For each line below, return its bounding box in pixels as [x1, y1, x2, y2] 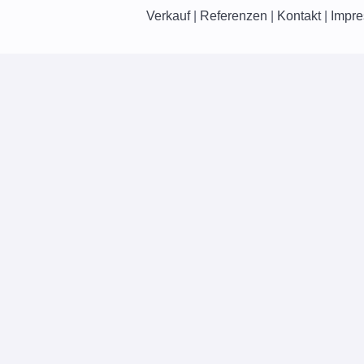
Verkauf [145, 9, 190, 23]
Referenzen [199, 9, 267, 23]
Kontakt [276, 9, 321, 23]
